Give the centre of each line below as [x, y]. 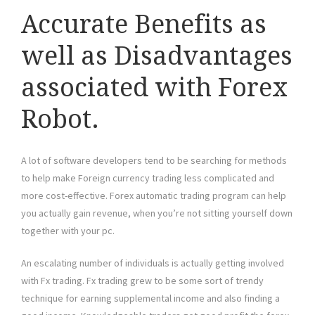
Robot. [60, 120]
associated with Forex [154, 88]
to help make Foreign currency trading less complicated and [148, 178]
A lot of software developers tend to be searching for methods [154, 161]
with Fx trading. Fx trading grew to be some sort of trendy [142, 281]
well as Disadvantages [157, 56]
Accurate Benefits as [144, 25]
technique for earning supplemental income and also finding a [150, 298]
